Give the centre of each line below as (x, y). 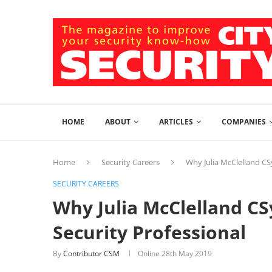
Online (150, 253)
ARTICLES (176, 122)
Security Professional (149, 232)
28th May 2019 (187, 253)
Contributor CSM (91, 253)
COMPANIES (244, 122)
